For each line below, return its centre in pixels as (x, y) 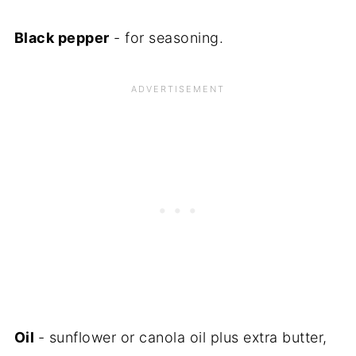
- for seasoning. (166, 37)
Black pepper (62, 37)
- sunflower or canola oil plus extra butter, (182, 337)
